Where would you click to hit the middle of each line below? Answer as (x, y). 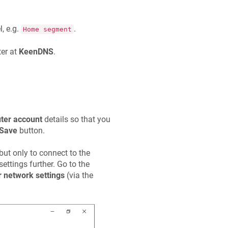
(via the (79, 176)
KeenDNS (36, 51)
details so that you (76, 119)
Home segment (47, 30)
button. (31, 130)
